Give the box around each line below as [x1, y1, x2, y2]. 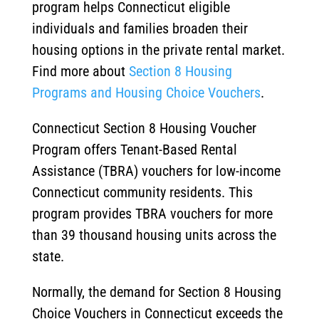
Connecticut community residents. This [31, 184, 253, 202]
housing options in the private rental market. [31, 41, 285, 59]
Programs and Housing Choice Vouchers [31, 84, 261, 102]
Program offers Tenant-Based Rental [31, 141, 237, 159]
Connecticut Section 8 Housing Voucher [31, 120, 256, 137]
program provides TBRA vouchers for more [31, 205, 273, 223]
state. [31, 248, 64, 266]
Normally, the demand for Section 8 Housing [31, 283, 281, 301]
